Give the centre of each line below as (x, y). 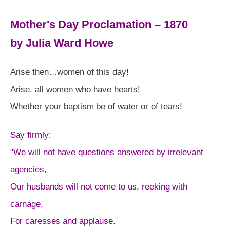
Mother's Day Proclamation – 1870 (99, 24)
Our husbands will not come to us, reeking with (99, 186)
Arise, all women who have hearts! (75, 89)
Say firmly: (31, 135)
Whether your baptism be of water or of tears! (96, 106)
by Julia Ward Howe (62, 43)
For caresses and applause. (63, 221)
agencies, (28, 169)
